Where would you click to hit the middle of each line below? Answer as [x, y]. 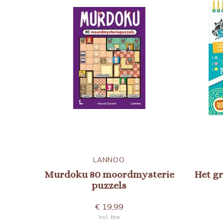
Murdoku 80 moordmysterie [109, 174]
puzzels [109, 185]
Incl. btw [109, 217]
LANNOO [109, 160]
